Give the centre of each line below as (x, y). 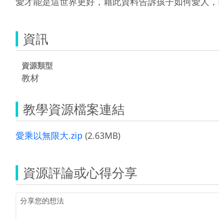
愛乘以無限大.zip (49, 135)
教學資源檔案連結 (74, 109)
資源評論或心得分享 (80, 172)
